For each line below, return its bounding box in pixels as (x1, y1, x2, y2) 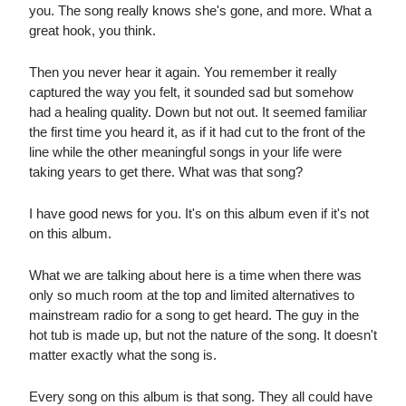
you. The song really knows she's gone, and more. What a (29, 3, 372, 19)
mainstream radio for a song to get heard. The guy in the (29, 307, 359, 324)
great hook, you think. (29, 23, 156, 39)
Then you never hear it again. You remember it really (29, 64, 337, 81)
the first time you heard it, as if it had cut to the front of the (29, 124, 365, 140)
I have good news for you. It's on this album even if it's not (29, 206, 369, 222)
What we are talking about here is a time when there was (29, 267, 362, 284)
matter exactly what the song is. (29, 347, 217, 363)
